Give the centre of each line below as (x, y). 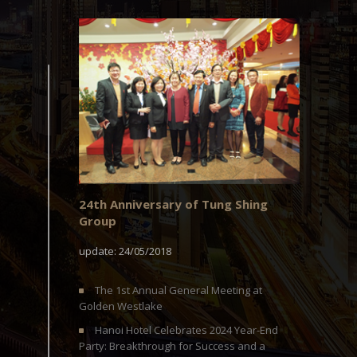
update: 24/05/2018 (125, 251)
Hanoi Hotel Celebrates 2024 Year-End (186, 330)
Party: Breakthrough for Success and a (172, 345)
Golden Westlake (120, 306)
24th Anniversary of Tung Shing (173, 204)
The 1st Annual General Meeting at (178, 290)
